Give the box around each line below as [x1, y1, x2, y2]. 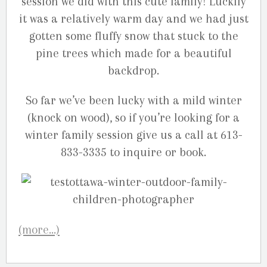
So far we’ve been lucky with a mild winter [25, 94, 242, 108]
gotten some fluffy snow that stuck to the [29, 29, 238, 44]
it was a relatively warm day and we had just [18, 12, 249, 26]
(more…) [18, 222, 60, 237]
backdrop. [108, 64, 159, 78]
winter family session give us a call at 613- [24, 128, 243, 142]
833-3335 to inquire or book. [61, 145, 206, 160]
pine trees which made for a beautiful [35, 46, 232, 61]
